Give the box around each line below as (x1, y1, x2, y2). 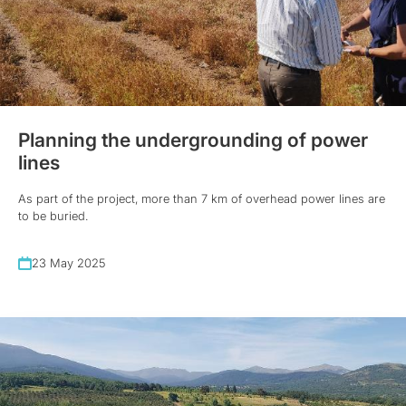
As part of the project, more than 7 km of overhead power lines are (18, 190, 385, 206)
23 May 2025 (32, 255, 105, 270)
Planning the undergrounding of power (18, 128, 368, 151)
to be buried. (18, 208, 88, 223)
